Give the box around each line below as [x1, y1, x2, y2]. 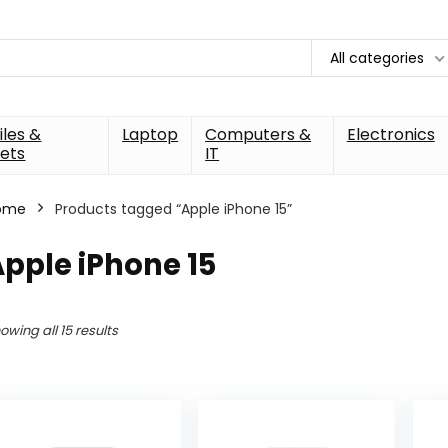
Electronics [346, 122, 435, 146]
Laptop [122, 122, 179, 146]
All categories [330, 47, 424, 68]
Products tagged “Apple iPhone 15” [55, 198, 292, 219]
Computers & [205, 122, 312, 146]
